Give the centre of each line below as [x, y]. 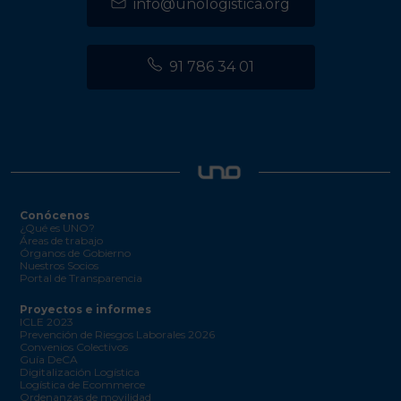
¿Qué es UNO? [57, 227]
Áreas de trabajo [61, 240]
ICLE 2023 [47, 321]
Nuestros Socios [59, 265]
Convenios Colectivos [74, 346]
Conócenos [55, 215]
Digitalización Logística [80, 371]
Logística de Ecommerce [82, 384]
